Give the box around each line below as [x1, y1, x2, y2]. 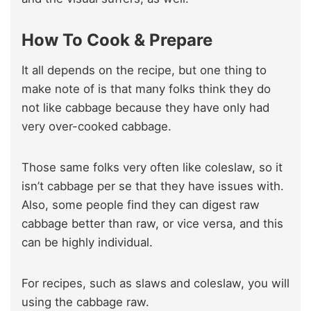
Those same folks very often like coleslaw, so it [22, 160, 283, 174]
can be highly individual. [22, 235, 153, 249]
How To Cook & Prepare [22, 29, 212, 50]
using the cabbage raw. [22, 294, 149, 309]
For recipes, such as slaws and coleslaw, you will [22, 276, 289, 290]
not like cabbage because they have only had [22, 100, 269, 115]
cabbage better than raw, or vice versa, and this [22, 216, 283, 230]
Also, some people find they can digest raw [22, 197, 260, 212]
